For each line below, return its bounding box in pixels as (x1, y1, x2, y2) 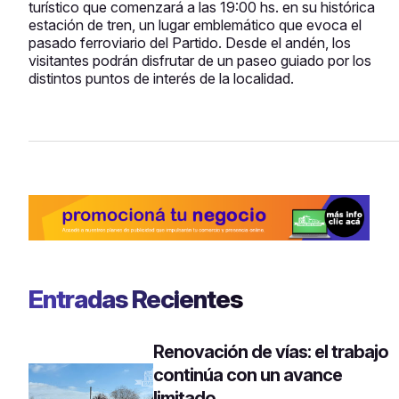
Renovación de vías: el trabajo (153, 340, 388, 362)
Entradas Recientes (28, 283, 242, 314)
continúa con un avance (153, 363, 342, 386)
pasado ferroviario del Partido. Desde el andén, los (28, 33, 351, 52)
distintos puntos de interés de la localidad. (28, 69, 294, 87)
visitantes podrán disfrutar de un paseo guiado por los (28, 51, 371, 69)
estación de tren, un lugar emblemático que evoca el (28, 15, 362, 34)
